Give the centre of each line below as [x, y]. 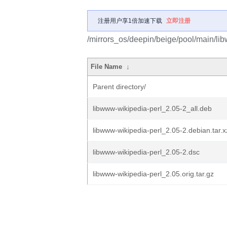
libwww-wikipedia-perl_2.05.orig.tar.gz [153, 174]
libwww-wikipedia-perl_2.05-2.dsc [146, 152]
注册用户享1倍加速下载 [130, 21]
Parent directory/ [119, 87]
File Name [107, 67]
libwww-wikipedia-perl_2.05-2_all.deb [152, 108]
